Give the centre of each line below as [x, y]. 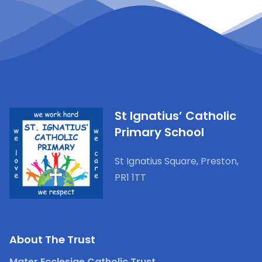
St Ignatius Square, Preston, [177, 161]
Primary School [159, 132]
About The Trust [52, 240]
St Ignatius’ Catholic [175, 116]
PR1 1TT [130, 178]
